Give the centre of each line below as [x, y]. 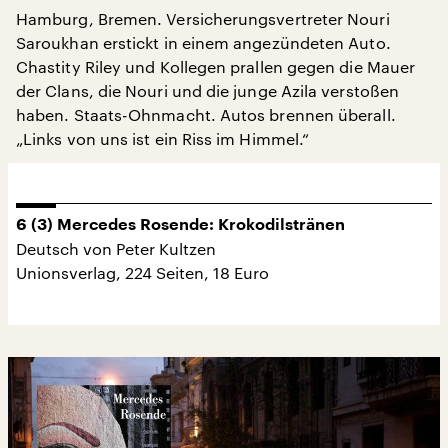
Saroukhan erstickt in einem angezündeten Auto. [203, 42]
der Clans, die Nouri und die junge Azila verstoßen [207, 90]
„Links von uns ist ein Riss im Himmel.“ [163, 138]
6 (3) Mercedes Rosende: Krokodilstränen [180, 224]
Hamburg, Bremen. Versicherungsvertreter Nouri [203, 18]
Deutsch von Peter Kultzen [116, 248]
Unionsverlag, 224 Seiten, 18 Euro [142, 272]
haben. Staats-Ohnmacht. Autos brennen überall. [206, 114]
